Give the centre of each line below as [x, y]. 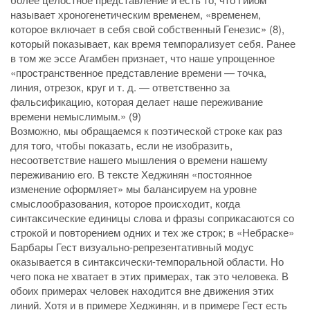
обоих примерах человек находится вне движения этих [142, 290]
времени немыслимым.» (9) [76, 116]
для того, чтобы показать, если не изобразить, [121, 145]
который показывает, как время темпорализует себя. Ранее [153, 43]
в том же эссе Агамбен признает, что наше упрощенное [143, 57]
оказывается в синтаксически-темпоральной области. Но [147, 261]
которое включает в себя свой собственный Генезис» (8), [147, 28]
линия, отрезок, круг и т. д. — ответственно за [120, 86]
